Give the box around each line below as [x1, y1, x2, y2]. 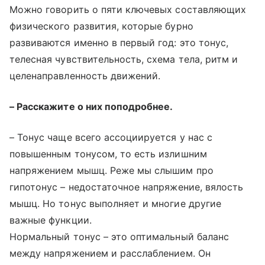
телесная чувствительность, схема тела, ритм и [9, 53, 238, 66]
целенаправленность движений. [9, 70, 161, 82]
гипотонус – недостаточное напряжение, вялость [9, 181, 244, 193]
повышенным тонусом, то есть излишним [9, 148, 207, 160]
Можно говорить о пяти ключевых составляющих [9, 4, 247, 16]
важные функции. [9, 214, 92, 227]
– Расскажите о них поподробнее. [9, 101, 173, 113]
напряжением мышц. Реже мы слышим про [9, 164, 214, 177]
